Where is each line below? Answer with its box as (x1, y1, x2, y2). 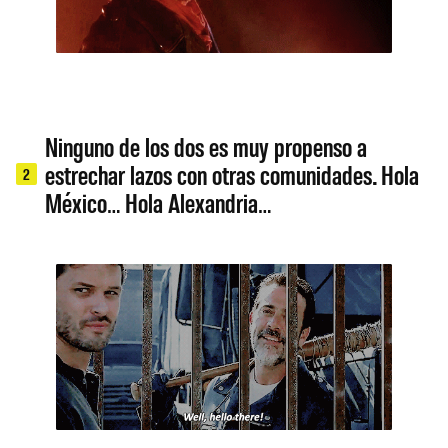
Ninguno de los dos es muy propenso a (45, 129, 368, 162)
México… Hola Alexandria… (45, 185, 272, 218)
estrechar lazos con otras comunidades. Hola (45, 157, 420, 190)
